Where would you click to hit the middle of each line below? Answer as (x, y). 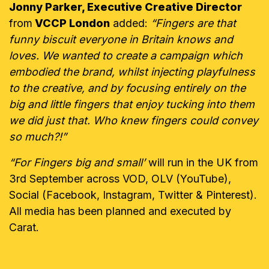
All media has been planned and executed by (120, 211)
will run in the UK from (203, 162)
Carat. (26, 227)
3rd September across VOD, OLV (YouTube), (120, 179)
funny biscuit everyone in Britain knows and (121, 39)
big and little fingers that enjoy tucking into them (132, 104)
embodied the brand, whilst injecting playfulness (132, 72)
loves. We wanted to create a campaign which (126, 56)
